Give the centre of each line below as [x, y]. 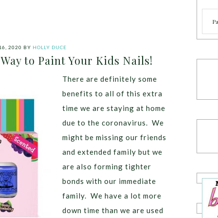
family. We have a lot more [112, 196]
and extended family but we [112, 152]
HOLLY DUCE [50, 47]
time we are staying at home [114, 108]
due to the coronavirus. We [113, 123]
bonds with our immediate [109, 181]
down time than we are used [113, 210]
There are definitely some [110, 79]
